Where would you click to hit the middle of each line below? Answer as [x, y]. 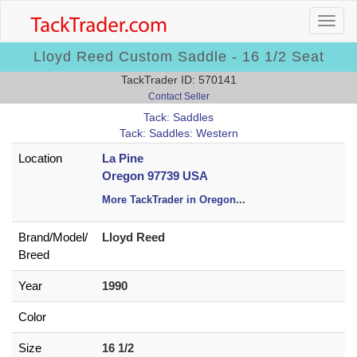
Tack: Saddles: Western [178, 133]
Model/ [70, 237]
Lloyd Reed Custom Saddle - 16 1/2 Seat [178, 57]
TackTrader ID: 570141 [178, 80]
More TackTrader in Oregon [169, 200]
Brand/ [35, 237]
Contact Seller [178, 96]
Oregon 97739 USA [155, 176]
